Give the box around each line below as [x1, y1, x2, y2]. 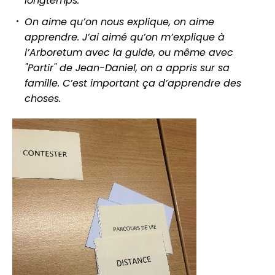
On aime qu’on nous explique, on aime [25, 14, 214, 29]
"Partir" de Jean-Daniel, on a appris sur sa [25, 60, 230, 75]
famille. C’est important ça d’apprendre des [25, 76, 241, 90]
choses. [25, 91, 61, 106]
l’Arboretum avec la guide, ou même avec [25, 45, 233, 60]
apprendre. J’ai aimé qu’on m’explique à [25, 29, 225, 44]
